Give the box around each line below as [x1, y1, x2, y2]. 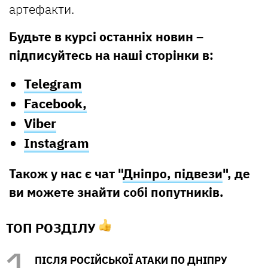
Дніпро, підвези [123, 165, 223, 182]
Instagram [24, 133, 89, 151]
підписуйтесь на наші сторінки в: [9, 46, 214, 63]
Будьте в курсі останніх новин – [9, 28, 203, 45]
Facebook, [24, 94, 87, 112]
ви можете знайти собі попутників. [9, 183, 224, 200]
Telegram [24, 74, 82, 92]
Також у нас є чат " [9, 165, 123, 182]
